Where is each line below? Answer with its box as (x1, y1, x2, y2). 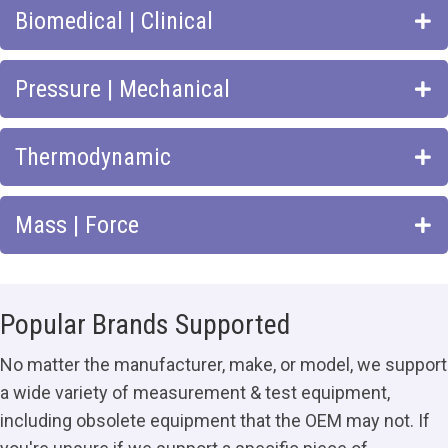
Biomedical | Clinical (15, 7, 213, 35)
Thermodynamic (15, 143, 171, 171)
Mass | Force (15, 211, 139, 239)
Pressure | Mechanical (15, 75, 230, 103)
